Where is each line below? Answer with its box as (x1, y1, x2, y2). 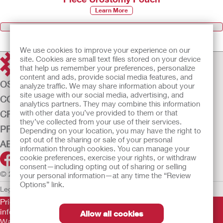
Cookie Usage (103, 185, 147, 194)
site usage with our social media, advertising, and (20, 90, 184, 99)
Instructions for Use (113, 197, 183, 207)
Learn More (95, 6, 128, 14)
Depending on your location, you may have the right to (20, 126, 201, 135)
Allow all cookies (80, 209, 143, 218)
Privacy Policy (57, 185, 101, 194)
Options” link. (20, 180, 64, 189)
